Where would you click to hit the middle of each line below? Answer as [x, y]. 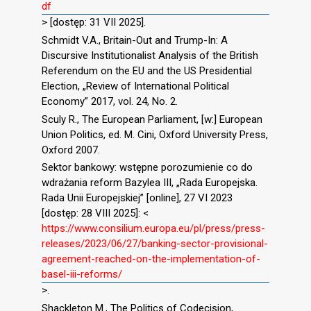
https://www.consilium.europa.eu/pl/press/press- [153, 229]
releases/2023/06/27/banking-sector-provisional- [155, 244]
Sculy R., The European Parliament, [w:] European [152, 119]
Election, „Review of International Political [135, 86]
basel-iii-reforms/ [82, 275]
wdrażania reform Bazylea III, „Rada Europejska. [150, 183]
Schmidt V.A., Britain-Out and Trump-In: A [135, 40]
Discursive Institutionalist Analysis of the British [150, 55]
